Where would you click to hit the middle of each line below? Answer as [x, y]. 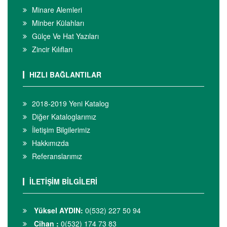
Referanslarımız [57, 156]
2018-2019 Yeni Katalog [70, 103]
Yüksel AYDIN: [58, 210]
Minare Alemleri [57, 9]
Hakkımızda [50, 143]
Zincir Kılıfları [52, 49]
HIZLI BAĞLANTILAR [65, 74]
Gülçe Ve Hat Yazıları [65, 36]
